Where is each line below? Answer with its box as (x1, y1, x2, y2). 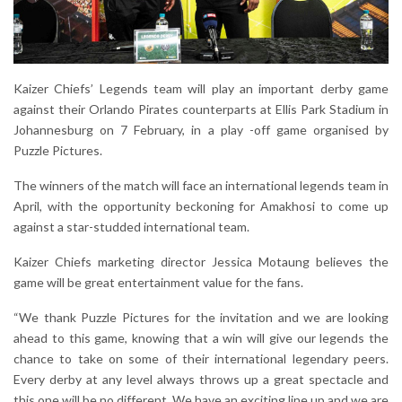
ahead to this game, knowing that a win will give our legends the (13, 330, 389, 346)
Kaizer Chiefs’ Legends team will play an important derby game (13, 81, 389, 97)
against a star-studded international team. (13, 219, 249, 235)
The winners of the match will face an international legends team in (13, 178, 389, 194)
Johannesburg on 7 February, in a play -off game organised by (13, 122, 389, 138)
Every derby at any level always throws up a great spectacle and (13, 371, 389, 388)
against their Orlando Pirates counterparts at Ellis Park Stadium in (13, 101, 389, 118)
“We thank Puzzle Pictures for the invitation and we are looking (13, 310, 389, 326)
